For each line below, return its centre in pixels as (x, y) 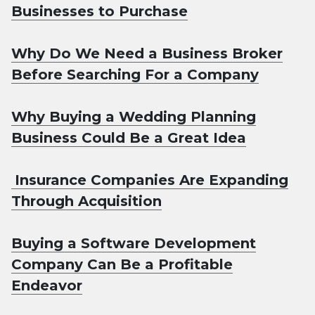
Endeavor (47, 286)
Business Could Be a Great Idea (129, 138)
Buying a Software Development (134, 244)
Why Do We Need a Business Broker (147, 54)
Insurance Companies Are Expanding (152, 180)
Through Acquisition (86, 201)
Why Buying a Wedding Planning (134, 117)
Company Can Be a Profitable (122, 265)
